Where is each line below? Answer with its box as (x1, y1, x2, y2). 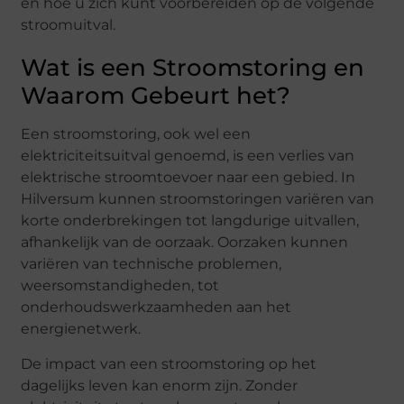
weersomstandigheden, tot (21, 277, 220, 295)
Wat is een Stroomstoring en (21, 53, 365, 83)
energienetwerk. (21, 320, 142, 338)
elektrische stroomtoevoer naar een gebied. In (21, 169, 356, 187)
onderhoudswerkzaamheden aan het (21, 298, 292, 317)
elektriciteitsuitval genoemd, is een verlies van (21, 147, 355, 165)
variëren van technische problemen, (21, 255, 282, 273)
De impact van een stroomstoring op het (21, 354, 317, 372)
